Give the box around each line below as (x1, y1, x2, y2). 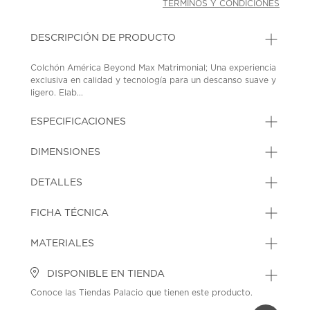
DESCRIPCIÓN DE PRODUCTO (30, 33, 176, 43)
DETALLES (30, 177, 83, 188)
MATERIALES (30, 238, 95, 248)
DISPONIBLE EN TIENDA (44, 268, 165, 279)
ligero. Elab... (30, 88, 84, 97)
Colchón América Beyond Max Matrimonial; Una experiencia (30, 63, 277, 72)
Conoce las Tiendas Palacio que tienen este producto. (30, 288, 253, 297)
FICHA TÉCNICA (30, 208, 109, 218)
